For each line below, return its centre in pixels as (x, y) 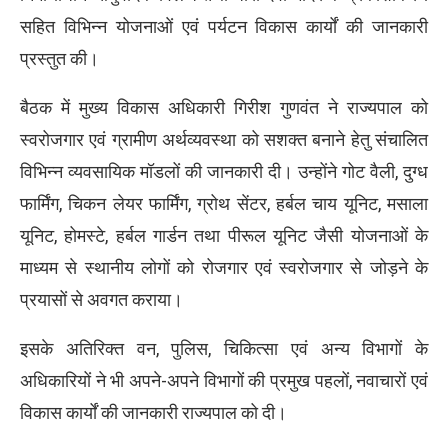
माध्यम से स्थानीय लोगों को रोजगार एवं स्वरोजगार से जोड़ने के (224, 267)
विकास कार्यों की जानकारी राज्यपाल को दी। (153, 412)
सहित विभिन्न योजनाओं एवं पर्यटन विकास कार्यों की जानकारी (224, 26)
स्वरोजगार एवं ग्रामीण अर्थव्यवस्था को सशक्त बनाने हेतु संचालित (224, 139)
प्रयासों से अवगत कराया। (101, 299)
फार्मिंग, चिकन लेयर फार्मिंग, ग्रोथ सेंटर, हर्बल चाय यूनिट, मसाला (224, 203)
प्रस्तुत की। (59, 58)
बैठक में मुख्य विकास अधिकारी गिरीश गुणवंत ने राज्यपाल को (224, 107)
